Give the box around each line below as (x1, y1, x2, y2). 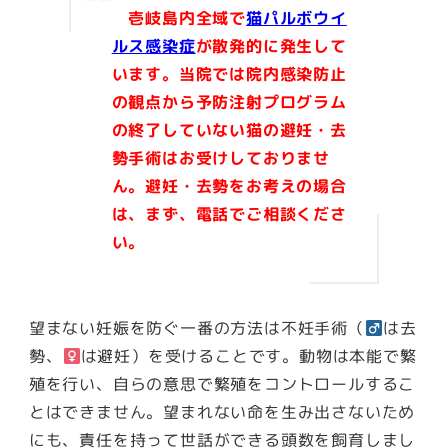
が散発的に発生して (195, 35, 347, 58)
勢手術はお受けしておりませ (111, 147, 331, 170)
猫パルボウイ (246, 7, 347, 30)
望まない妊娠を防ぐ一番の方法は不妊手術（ (28, 316, 365, 339)
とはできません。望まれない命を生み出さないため (28, 400, 416, 423)
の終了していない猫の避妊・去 (111, 119, 347, 142)
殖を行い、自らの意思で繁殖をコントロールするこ (28, 372, 416, 395)
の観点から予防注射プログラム (111, 91, 347, 114)
